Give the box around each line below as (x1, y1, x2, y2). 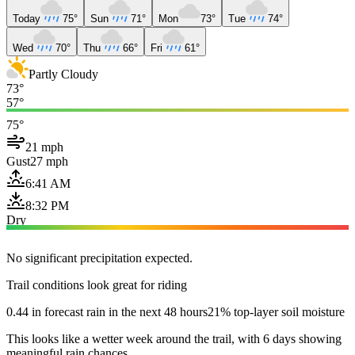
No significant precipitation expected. (6, 250, 193, 265)
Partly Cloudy (29, 67, 98, 81)
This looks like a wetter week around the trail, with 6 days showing (6, 331, 342, 345)
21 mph (25, 139, 63, 154)
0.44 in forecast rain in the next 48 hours (6, 304, 208, 319)
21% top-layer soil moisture (208, 304, 345, 319)
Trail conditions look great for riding (6, 277, 187, 292)
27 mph (30, 154, 68, 168)
